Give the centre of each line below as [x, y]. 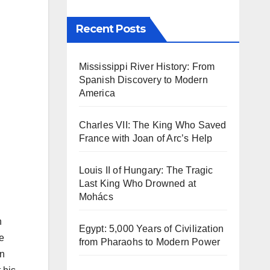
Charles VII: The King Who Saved [152, 125]
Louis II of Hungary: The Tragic [146, 170]
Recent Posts [110, 29]
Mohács [96, 197]
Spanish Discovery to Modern [143, 80]
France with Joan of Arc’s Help [146, 138]
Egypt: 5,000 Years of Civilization [151, 229]
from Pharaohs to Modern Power [149, 242]
